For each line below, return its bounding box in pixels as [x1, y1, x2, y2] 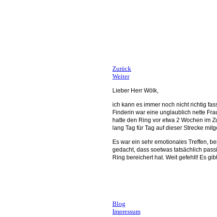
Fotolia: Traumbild [94, 32, 144, 40]
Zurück [112, 65, 131, 73]
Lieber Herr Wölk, [112, 87, 158, 94]
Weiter [112, 73, 129, 80]
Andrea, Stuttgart [93, 185, 127, 190]
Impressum [112, 207, 140, 215]
